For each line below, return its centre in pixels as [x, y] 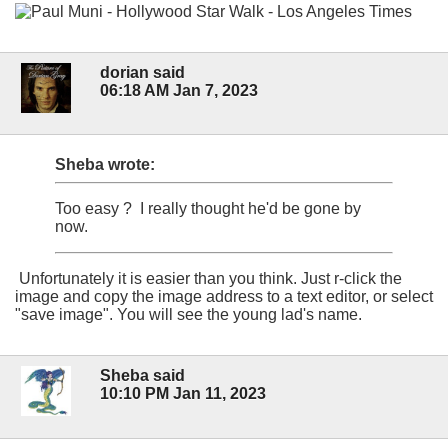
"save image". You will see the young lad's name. [188, 315]
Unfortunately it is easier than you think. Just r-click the [208, 279]
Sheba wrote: [105, 165]
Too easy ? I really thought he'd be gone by [208, 209]
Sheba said [142, 376]
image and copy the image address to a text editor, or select [224, 297]
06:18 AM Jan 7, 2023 [179, 91]
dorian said [142, 73]
